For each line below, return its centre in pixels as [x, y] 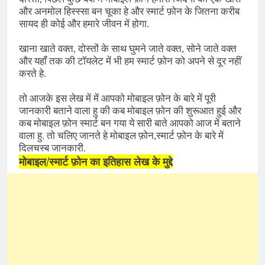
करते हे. [34, 73]
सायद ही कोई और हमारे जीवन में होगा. [84, 24]
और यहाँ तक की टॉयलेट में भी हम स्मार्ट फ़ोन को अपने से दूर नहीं [130, 61]
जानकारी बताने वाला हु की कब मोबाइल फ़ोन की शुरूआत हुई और [130, 111]
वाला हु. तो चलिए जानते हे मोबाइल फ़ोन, [88, 135]
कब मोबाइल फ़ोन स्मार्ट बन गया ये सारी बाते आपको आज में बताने [130, 123]
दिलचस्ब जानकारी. [52, 148]
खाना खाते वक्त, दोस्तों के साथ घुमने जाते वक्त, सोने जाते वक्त [128, 49]
